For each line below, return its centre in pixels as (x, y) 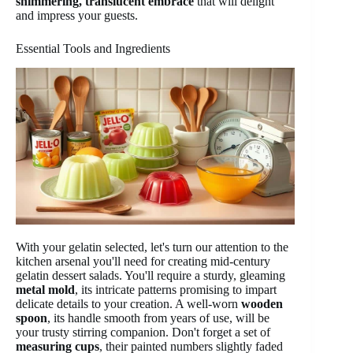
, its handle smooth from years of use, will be (158, 318)
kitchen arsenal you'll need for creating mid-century (143, 261)
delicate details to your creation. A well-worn (128, 303)
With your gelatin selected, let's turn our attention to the (152, 247)
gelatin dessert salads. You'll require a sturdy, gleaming (150, 275)
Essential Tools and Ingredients (93, 48)
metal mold (45, 289)
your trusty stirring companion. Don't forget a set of (143, 332)
